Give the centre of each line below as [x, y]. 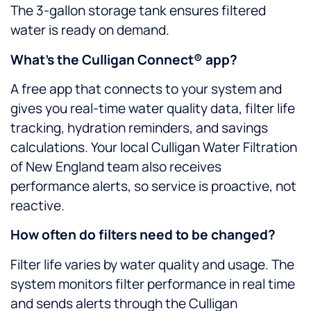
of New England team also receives [116, 166]
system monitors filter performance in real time [153, 284]
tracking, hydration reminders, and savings [139, 127]
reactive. [37, 205]
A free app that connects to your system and [146, 89]
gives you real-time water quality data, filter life [153, 108]
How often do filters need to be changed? [143, 235]
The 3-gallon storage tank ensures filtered [138, 11]
